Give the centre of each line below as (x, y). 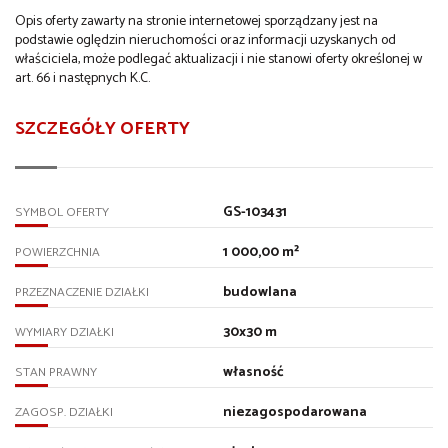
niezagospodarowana (294, 413)
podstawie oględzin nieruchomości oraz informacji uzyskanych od (205, 41)
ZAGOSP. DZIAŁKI (64, 413)
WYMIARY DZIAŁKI (64, 333)
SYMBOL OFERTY (62, 213)
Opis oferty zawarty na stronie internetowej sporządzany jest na (196, 22)
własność (253, 373)
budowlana (259, 293)
